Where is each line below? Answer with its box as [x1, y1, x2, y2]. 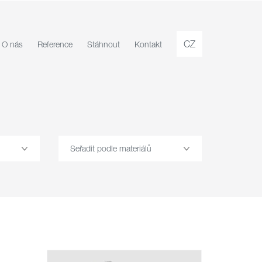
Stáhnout [87, 39, 120, 49]
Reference [37, 39, 73, 49]
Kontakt [135, 39, 162, 49]
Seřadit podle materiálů [70, 143, 151, 153]
